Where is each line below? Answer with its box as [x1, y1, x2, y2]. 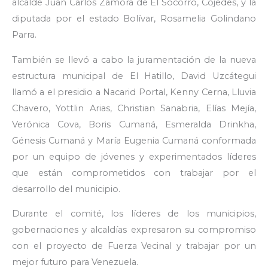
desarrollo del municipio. [12, 183, 120, 194]
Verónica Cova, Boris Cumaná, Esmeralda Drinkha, [12, 118, 256, 130]
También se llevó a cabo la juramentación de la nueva [12, 54, 256, 65]
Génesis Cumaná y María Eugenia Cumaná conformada [12, 135, 256, 146]
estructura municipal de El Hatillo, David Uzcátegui [12, 70, 256, 81]
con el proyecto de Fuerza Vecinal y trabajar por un [12, 240, 256, 252]
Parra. [12, 29, 36, 41]
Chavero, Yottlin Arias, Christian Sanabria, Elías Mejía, [12, 102, 256, 114]
